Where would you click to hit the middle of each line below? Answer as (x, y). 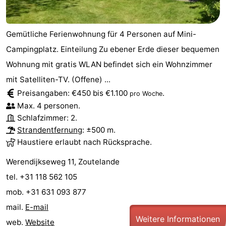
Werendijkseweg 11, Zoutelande (63, 162)
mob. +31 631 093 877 (47, 192)
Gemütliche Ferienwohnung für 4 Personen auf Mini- (101, 34)
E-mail (37, 207)
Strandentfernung (50, 130)
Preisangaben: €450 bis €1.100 (73, 93)
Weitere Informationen (178, 219)
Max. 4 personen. (49, 106)
